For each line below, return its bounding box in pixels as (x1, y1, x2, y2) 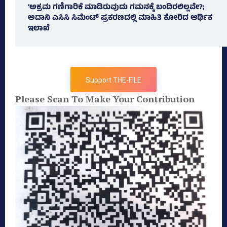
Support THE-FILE (86, 76, 141, 85)
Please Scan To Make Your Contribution (15, 93, 195, 105)
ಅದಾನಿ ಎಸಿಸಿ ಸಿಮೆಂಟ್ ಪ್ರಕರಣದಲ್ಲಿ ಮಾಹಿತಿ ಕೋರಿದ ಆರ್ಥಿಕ (28, 12, 212, 25)
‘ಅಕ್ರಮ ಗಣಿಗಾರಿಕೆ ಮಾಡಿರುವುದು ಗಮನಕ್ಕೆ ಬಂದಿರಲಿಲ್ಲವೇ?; (28, 2, 205, 15)
